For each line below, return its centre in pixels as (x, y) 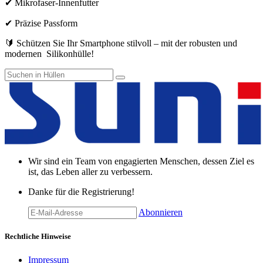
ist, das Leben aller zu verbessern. (92, 172)
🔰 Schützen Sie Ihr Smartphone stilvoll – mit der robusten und (121, 43)
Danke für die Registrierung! (81, 192)
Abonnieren (161, 213)
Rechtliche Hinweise (38, 237)
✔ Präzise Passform (41, 23)
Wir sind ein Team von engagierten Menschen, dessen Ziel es (141, 161)
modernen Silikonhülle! (49, 54)
